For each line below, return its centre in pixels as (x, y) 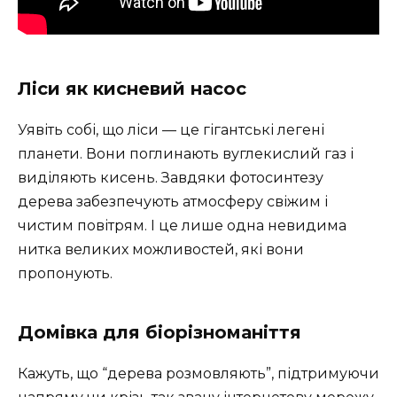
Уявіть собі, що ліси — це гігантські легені (171, 130)
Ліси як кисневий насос (132, 89)
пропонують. (65, 274)
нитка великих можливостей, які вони (161, 250)
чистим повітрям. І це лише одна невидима (182, 226)
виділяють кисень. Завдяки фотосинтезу (171, 178)
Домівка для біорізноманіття (160, 333)
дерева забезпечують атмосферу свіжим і (173, 202)
